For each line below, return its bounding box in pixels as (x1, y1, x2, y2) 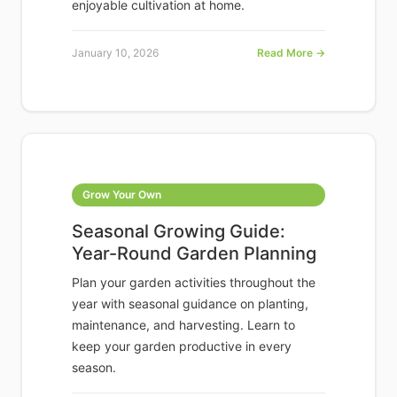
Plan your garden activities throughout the (72, 275, 315, 291)
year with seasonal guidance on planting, (72, 296, 308, 312)
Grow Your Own (82, 188, 161, 202)
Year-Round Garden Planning (72, 243, 316, 265)
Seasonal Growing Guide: (72, 221, 285, 243)
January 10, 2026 (72, 46, 159, 60)
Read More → (257, 46, 325, 60)
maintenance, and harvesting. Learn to (72, 317, 295, 333)
